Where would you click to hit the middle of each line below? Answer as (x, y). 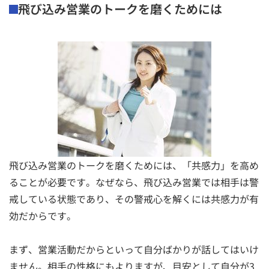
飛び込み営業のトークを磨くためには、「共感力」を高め (134, 165)
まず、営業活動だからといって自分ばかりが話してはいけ (134, 249)
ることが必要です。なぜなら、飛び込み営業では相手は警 (134, 182)
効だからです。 (43, 215)
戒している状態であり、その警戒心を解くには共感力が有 (134, 198)
